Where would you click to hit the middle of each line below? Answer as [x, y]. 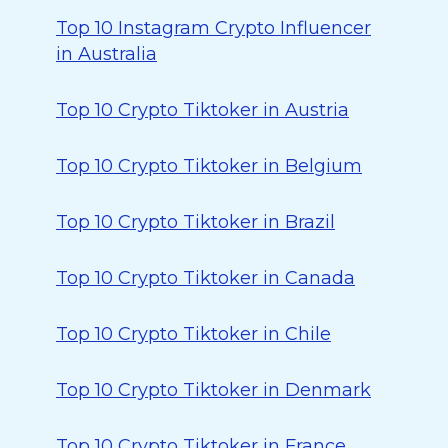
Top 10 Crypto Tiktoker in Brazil [195, 222]
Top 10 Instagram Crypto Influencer [213, 28]
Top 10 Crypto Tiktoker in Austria [202, 110]
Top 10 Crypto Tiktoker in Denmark [213, 390]
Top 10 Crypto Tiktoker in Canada [205, 278]
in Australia [106, 54]
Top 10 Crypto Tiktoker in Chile [193, 334]
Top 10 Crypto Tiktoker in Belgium [209, 166]
